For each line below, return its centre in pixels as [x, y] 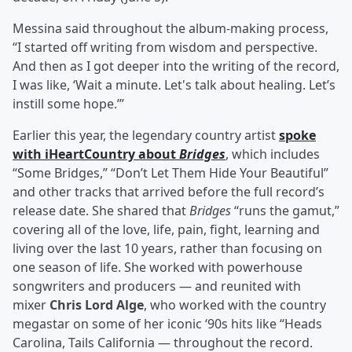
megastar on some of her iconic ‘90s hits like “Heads [167, 324]
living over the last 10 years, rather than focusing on [167, 249]
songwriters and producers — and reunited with [157, 286]
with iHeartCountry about [96, 154]
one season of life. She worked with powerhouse [158, 268]
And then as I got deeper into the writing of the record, [176, 66]
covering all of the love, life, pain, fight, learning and [166, 230]
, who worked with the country [235, 305]
